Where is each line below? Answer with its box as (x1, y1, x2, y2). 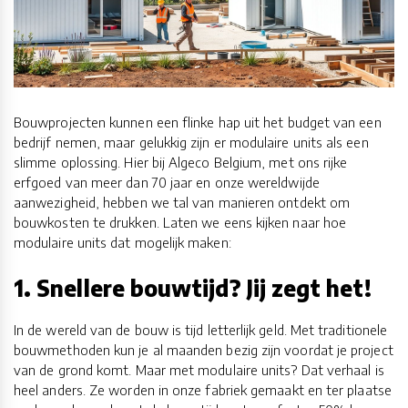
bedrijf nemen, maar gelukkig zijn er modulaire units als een (14, 134, 369, 151)
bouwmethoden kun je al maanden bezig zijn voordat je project (14, 342, 393, 359)
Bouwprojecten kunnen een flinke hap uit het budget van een (14, 114, 382, 131)
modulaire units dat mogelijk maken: (14, 234, 231, 251)
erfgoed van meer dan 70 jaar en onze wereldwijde (14, 174, 320, 191)
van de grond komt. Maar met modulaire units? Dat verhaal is (14, 362, 384, 379)
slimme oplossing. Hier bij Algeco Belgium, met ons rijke (14, 154, 348, 171)
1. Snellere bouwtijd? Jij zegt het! (14, 274, 372, 302)
